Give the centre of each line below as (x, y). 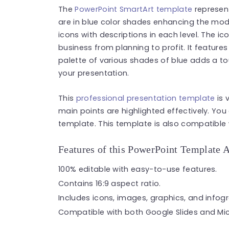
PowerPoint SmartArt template (134, 9)
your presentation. (95, 73)
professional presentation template (145, 98)
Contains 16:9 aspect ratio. (110, 183)
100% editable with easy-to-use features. (138, 169)
